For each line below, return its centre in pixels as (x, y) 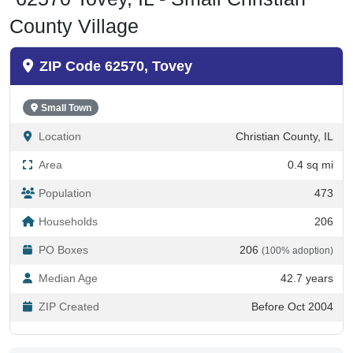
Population (65, 193)
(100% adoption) (297, 250)
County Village (74, 26)
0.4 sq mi (310, 165)
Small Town (66, 108)
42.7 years (307, 278)
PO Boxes (63, 250)
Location (60, 136)
